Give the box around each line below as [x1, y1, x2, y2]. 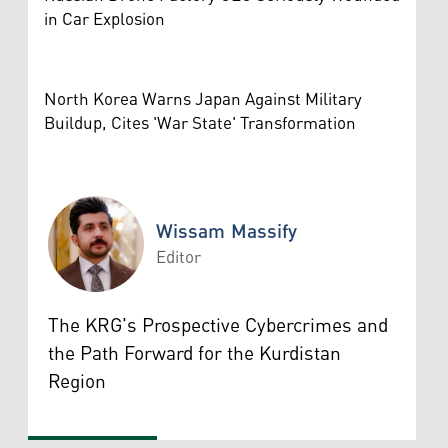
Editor [156, 240, 201, 275]
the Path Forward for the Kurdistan [48, 334, 341, 373]
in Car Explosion [44, 2, 165, 37]
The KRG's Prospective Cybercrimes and [48, 306, 388, 345]
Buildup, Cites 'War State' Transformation [44, 106, 356, 141]
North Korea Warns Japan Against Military [44, 82, 362, 117]
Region [48, 362, 106, 401]
